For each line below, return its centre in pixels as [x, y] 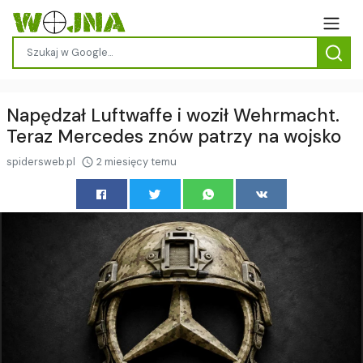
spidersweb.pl [42, 161]
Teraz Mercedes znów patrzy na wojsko [174, 136]
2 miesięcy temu [135, 161]
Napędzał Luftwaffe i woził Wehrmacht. [173, 115]
